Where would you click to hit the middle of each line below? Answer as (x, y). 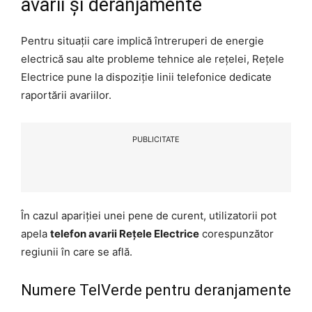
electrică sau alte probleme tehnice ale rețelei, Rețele (153, 58)
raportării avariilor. (66, 95)
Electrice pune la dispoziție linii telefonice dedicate (146, 77)
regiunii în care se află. (77, 251)
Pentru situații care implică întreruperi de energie (142, 40)
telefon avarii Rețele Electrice (125, 233)
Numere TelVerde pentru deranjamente (156, 290)
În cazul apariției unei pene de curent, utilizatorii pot (149, 215)
